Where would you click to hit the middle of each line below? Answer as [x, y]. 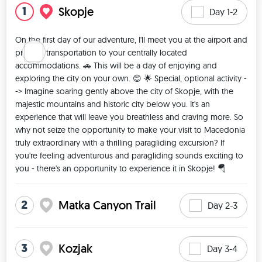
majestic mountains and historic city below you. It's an [112, 104]
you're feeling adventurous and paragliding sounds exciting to [129, 155]
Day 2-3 [222, 205]
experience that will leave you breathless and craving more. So [129, 117]
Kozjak [75, 249]
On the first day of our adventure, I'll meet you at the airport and [131, 39]
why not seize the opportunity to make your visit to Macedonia [130, 130]
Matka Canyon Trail [107, 206]
